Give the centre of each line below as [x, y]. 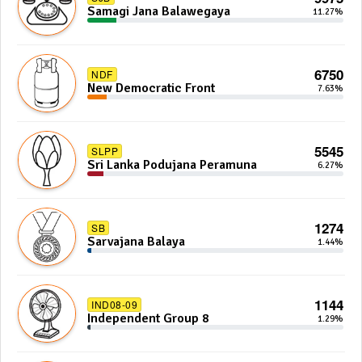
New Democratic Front [151, 88]
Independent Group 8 [148, 318]
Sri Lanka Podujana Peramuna [172, 165]
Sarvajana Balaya [136, 242]
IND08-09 [114, 304]
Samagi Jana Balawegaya [159, 11]
